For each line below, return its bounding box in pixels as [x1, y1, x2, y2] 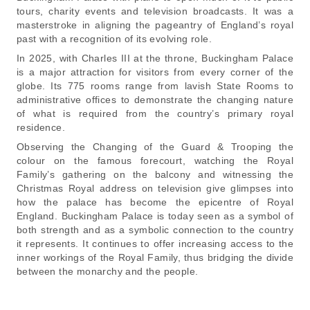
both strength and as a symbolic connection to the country [17, 224, 293, 235]
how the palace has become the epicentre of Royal [17, 196, 293, 208]
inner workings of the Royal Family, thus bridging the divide [17, 251, 293, 263]
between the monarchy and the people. [17, 265, 199, 277]
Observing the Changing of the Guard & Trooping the [17, 140, 293, 152]
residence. [17, 121, 66, 133]
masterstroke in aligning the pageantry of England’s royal [17, 19, 293, 30]
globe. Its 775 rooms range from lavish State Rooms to [17, 80, 293, 91]
